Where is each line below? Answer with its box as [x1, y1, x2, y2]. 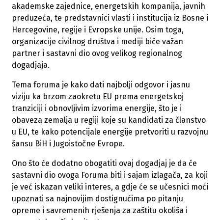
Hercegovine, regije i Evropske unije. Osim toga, [12, 25, 184, 35]
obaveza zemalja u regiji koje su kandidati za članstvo [12, 115, 206, 125]
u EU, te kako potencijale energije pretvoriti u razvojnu [12, 127, 208, 137]
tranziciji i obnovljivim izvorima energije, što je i [12, 104, 182, 113]
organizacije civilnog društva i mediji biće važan [12, 37, 183, 47]
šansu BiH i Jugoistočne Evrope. [12, 139, 125, 149]
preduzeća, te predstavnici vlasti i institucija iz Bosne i [12, 13, 208, 23]
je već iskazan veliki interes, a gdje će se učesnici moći [12, 182, 208, 192]
